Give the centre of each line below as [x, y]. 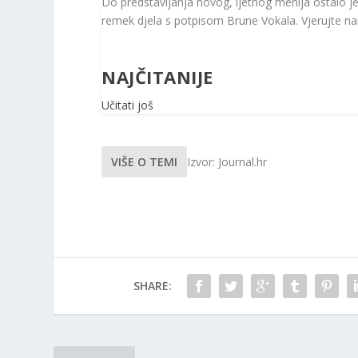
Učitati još [128, 105]
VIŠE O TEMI [145, 161]
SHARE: [152, 285]
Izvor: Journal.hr [227, 161]
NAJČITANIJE [157, 76]
